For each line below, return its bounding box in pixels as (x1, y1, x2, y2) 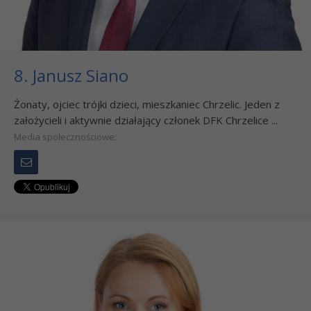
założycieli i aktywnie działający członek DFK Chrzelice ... (14, 112, 278, 127)
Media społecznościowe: (14, 130, 117, 143)
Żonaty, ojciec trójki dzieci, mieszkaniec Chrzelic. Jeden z (14, 96, 280, 111)
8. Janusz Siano (14, 63, 128, 87)
